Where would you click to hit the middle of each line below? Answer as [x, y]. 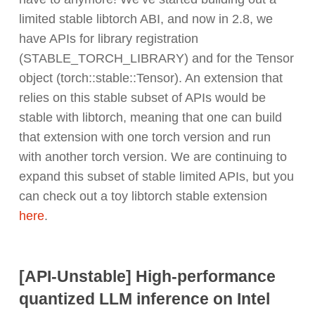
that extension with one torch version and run [144, 137]
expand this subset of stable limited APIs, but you [156, 177]
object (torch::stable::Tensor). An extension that [150, 78]
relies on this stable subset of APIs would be [142, 98]
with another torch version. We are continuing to [153, 157]
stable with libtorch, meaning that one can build [150, 118]
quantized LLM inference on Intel [144, 298]
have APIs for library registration [108, 39]
